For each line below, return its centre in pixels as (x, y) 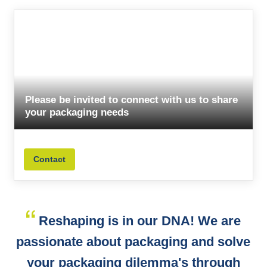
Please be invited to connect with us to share (132, 100)
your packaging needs (77, 112)
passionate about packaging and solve (133, 242)
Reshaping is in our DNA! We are (138, 221)
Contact (49, 159)
